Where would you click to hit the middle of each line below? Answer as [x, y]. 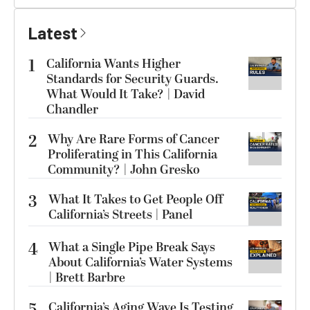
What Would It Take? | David [126, 94]
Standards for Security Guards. [133, 79]
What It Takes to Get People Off [136, 199]
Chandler [72, 109]
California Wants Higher [113, 64]
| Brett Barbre [87, 277]
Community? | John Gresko [124, 170]
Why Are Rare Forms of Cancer [134, 139]
